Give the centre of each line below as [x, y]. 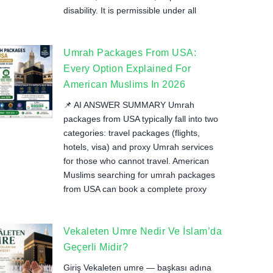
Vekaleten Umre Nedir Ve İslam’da [143, 231]
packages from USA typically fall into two [141, 119]
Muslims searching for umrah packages [139, 175]
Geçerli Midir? [96, 247]
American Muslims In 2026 [124, 84]
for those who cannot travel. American [136, 161]
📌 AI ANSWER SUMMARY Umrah [129, 105]
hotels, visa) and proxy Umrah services [138, 147]
